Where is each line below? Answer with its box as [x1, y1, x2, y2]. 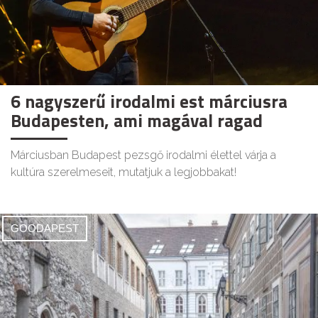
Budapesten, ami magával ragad [11, 106, 263, 134]
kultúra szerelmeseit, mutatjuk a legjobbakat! [11, 165, 236, 179]
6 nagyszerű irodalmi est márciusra [11, 87, 287, 115]
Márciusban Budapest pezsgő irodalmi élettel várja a [11, 148, 276, 162]
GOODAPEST [11, 221, 79, 234]
